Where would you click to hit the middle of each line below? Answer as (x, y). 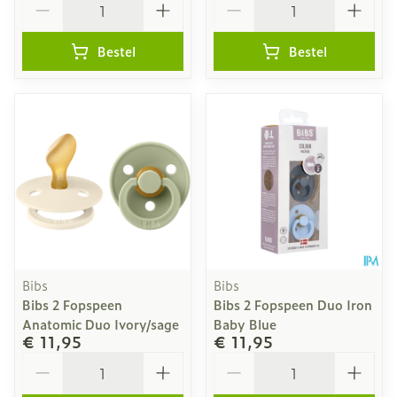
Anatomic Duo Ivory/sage (101, 324)
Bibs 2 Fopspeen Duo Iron (293, 304)
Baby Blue (245, 324)
